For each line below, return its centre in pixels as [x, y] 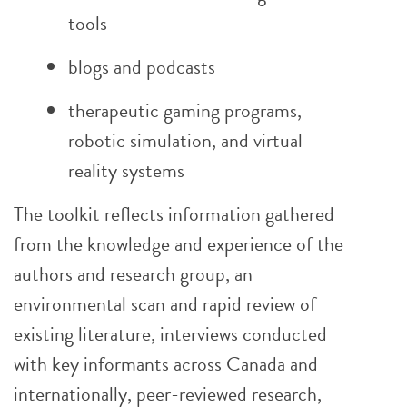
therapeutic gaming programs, [185, 110]
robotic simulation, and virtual [185, 140]
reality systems [126, 170]
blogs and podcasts [142, 67]
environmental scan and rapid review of [165, 304]
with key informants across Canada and [166, 364]
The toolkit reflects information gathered [174, 214]
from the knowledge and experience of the [179, 244]
